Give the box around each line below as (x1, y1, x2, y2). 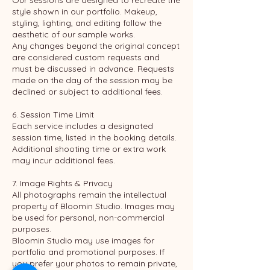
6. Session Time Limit (12, 109, 94, 121)
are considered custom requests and (12, 52, 160, 63)
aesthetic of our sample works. (12, 29, 135, 40)
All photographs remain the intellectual (12, 189, 166, 201)
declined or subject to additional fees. (12, 86, 163, 98)
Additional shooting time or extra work (12, 143, 166, 155)
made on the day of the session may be (12, 75, 172, 86)
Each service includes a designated (12, 121, 153, 132)
